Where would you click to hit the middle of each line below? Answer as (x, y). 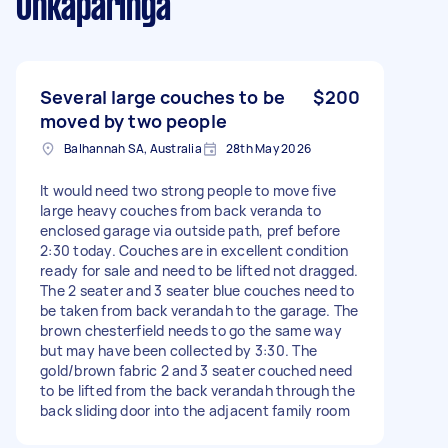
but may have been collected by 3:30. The (178, 350)
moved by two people (133, 120)
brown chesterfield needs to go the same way (191, 330)
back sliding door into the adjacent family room (195, 410)
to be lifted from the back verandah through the (197, 390)
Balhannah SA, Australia (133, 148)
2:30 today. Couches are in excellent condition (194, 250)
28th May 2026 (268, 148)
